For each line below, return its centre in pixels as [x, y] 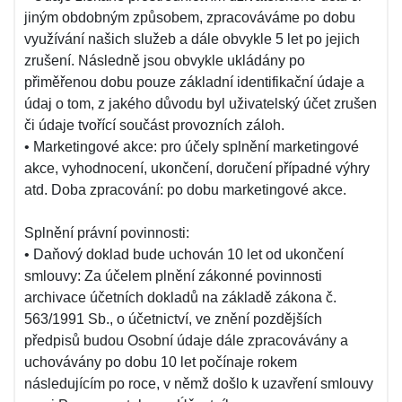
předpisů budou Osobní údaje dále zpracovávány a [186, 341]
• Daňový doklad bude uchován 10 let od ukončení [184, 254]
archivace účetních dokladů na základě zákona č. [180, 297]
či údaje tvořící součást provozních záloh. [154, 125]
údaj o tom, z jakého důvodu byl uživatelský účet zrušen [201, 104]
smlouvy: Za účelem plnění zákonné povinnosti [173, 276]
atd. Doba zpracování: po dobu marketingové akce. [185, 190]
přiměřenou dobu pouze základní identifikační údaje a [194, 82]
